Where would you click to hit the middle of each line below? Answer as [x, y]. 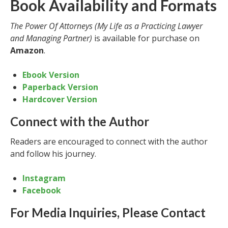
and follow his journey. [53, 154]
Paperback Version [60, 87]
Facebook [42, 190]
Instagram [44, 178]
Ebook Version [51, 75]
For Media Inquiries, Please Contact [108, 212]
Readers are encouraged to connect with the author [109, 141]
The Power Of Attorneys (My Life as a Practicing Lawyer [106, 26]
